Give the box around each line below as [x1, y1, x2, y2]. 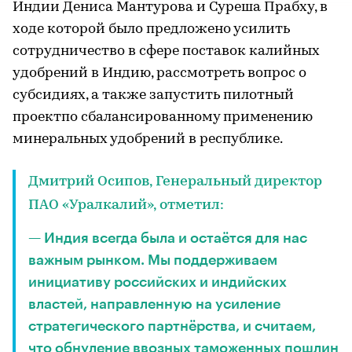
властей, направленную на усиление [28, 297, 280, 311]
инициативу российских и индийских [28, 275, 287, 289]
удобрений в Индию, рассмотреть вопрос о [13, 66, 306, 81]
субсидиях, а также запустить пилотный [13, 88, 294, 103]
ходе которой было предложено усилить [13, 22, 290, 37]
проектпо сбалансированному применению [13, 110, 313, 125]
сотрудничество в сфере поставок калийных [13, 44, 320, 59]
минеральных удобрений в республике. [13, 132, 283, 147]
